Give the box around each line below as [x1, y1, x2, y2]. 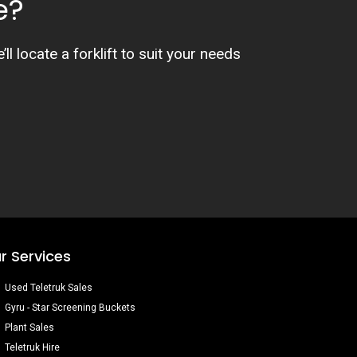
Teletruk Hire [5, 342, 61, 353]
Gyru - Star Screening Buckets [5, 302, 136, 313]
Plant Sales [5, 322, 55, 333]
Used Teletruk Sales [5, 282, 93, 293]
